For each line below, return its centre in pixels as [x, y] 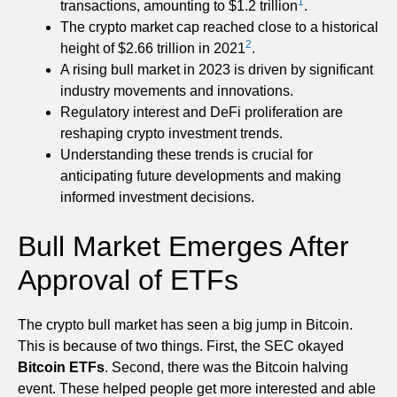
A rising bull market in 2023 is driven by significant [217, 69]
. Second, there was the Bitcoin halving [226, 367]
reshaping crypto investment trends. [171, 133]
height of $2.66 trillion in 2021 [153, 48]
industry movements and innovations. [177, 90]
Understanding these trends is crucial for [187, 154]
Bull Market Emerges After [183, 246]
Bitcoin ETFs [61, 367]
